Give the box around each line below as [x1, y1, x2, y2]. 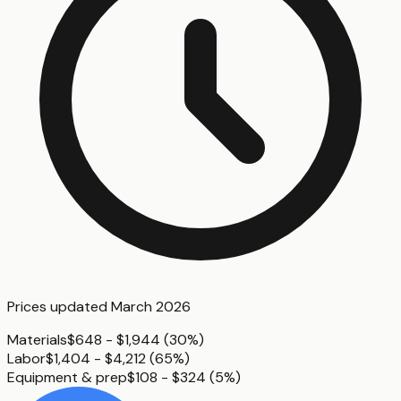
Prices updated [7, 297, 111, 317]
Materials [7, 330, 67, 350]
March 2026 [111, 297, 191, 317]
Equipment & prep [7, 368, 127, 388]
